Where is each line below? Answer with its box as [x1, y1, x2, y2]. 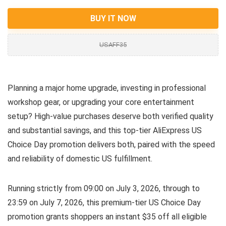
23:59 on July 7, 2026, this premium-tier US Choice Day [8, 197, 201, 207]
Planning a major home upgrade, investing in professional [8, 83, 206, 93]
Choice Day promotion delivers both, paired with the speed [8, 139, 215, 149]
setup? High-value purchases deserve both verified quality [8, 111, 213, 121]
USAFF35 [99, 40, 127, 48]
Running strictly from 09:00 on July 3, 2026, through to [8, 183, 200, 193]
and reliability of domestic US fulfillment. [8, 153, 152, 163]
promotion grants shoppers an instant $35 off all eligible [8, 211, 207, 221]
